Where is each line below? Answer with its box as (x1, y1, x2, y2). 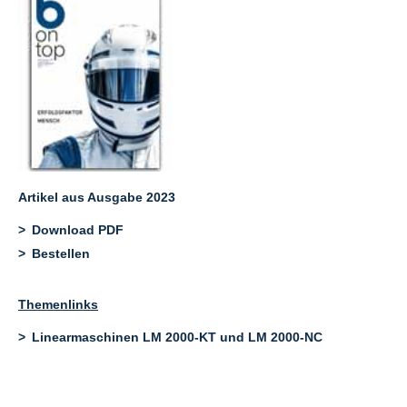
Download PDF (32, 222, 124, 237)
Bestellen (32, 245, 90, 261)
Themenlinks (18, 296, 98, 312)
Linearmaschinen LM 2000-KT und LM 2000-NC (32, 329, 323, 344)
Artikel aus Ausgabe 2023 (18, 189, 175, 204)
